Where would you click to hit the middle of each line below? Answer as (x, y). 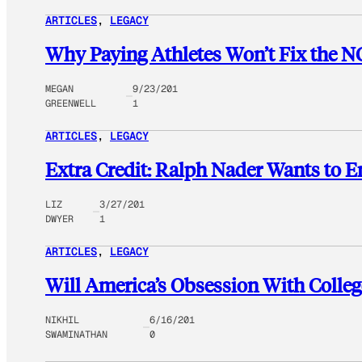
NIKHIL (62, 320)
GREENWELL (71, 104)
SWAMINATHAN (76, 334)
